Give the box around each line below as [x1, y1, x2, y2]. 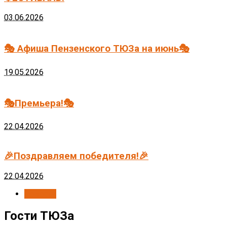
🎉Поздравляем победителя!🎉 [4, 150, 148, 162]
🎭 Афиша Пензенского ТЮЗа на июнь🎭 [4, 43, 190, 55]
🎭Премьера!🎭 [4, 97, 74, 109]
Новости [24, 188, 56, 199]
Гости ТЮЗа [4, 208, 74, 223]
